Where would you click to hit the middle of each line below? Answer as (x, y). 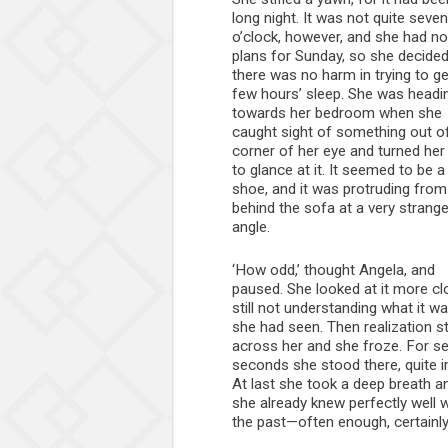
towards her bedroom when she (337, 112)
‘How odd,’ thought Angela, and (333, 269)
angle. (251, 226)
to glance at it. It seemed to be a (338, 169)
